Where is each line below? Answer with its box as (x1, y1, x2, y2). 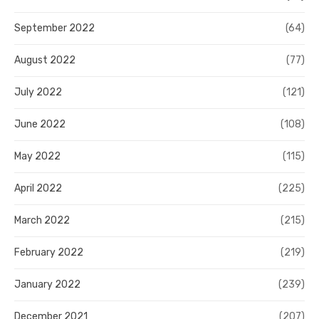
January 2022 (14, 278, 80, 291)
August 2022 (14, 54, 75, 67)
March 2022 (14, 214, 70, 227)
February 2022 (14, 246, 83, 259)
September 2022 (14, 22, 95, 35)
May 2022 (14, 150, 61, 163)
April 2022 (14, 182, 62, 195)
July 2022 (14, 86, 62, 99)
